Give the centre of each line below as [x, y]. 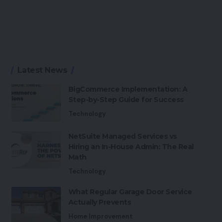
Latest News [42, 70]
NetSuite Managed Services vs [122, 136]
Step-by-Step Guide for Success [126, 100]
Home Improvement [100, 216]
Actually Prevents [100, 202]
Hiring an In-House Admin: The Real [131, 147]
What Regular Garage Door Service [130, 192]
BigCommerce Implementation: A [128, 89]
